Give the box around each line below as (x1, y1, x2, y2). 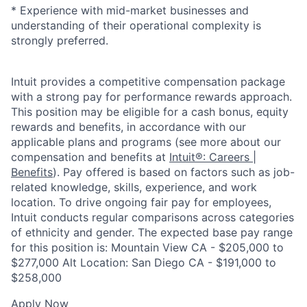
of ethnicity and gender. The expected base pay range (11, 225, 293, 239)
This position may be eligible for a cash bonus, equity (11, 104, 288, 119)
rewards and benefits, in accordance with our (11, 119, 246, 134)
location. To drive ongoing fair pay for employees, (11, 195, 271, 209)
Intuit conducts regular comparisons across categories (11, 210, 294, 224)
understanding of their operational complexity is (11, 18, 261, 32)
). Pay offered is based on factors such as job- (53, 164, 295, 179)
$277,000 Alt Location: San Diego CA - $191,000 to (11, 255, 276, 269)
